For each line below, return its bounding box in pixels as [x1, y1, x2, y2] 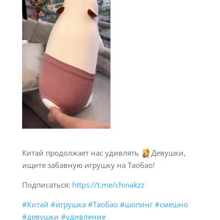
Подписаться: [22, 180, 72, 190]
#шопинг [119, 199, 153, 209]
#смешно [154, 199, 188, 209]
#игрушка [50, 199, 86, 209]
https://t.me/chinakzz [72, 180, 144, 190]
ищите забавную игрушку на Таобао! [22, 160, 155, 170]
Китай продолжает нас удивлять [22, 148, 141, 158]
